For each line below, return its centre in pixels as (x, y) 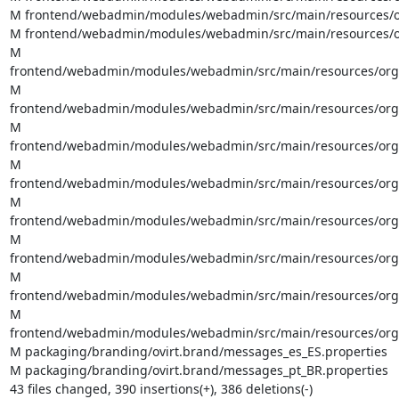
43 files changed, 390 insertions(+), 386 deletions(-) (161, 388)
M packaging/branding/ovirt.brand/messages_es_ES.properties (198, 351)
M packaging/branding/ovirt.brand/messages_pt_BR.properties (199, 370)
